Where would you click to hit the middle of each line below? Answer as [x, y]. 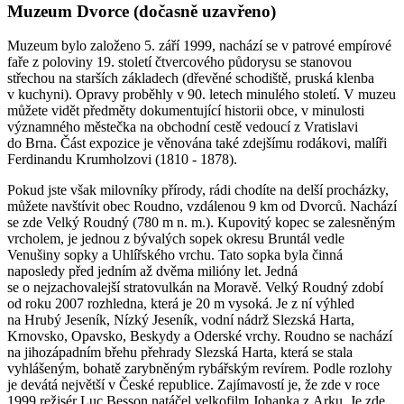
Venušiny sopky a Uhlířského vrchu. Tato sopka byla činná [175, 255]
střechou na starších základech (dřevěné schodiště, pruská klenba [191, 78]
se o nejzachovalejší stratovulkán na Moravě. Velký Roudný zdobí [195, 288]
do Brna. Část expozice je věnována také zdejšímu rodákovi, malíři [197, 143]
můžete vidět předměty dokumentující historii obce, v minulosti [186, 111]
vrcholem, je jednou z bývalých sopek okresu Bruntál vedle [176, 239]
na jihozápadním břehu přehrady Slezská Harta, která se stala [180, 353]
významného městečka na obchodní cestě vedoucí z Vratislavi [183, 127]
